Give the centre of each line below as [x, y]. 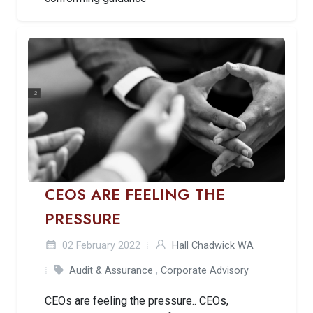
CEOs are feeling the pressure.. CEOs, [137, 301]
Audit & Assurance [111, 271]
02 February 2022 [100, 246]
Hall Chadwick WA [213, 246]
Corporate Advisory [205, 271]
